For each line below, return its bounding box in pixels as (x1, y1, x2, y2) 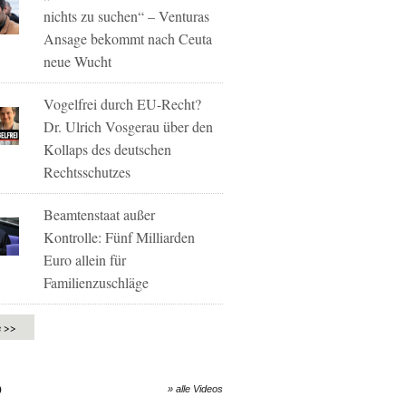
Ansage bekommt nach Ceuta (43, 29, 213, 48)
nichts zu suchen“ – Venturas (43, 6, 210, 25)
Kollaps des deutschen (43, 140, 172, 159)
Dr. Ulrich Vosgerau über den (43, 117, 214, 136)
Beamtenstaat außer (43, 205, 156, 224)
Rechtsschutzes (43, 162, 131, 181)
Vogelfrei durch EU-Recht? (43, 94, 202, 113)
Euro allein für (43, 250, 127, 269)
